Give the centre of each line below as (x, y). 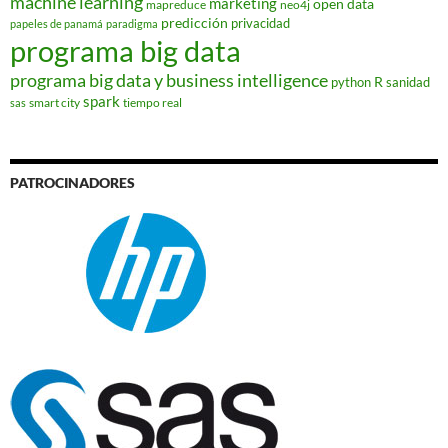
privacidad (260, 23)
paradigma (132, 24)
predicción (194, 23)
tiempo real (152, 103)
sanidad (408, 82)
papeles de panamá (56, 24)
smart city (54, 103)
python (351, 82)
